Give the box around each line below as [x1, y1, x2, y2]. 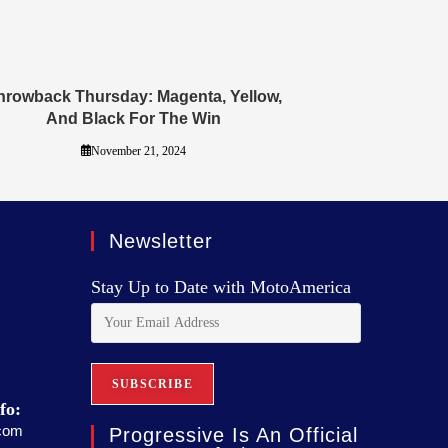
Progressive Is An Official [109, 423, 358, 446]
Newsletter [109, 229, 213, 252]
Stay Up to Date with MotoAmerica [91, 276, 351, 297]
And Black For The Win [46, 109, 221, 127]
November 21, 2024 [91, 143, 187, 158]
